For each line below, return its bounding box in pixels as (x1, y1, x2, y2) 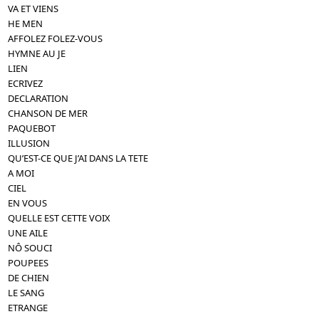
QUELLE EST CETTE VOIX (8, 211, 111, 224)
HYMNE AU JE (8, 46, 66, 60)
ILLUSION (8, 136, 51, 150)
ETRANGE (8, 300, 48, 314)
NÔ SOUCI (8, 241, 53, 254)
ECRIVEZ (8, 76, 43, 90)
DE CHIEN (8, 271, 50, 284)
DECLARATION (8, 91, 69, 105)
